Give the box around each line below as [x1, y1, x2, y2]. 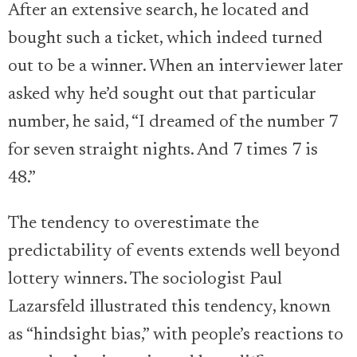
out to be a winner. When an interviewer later [8, 57, 343, 76]
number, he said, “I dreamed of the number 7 [8, 113, 338, 131]
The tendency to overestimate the [8, 214, 259, 233]
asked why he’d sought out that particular [8, 85, 316, 104]
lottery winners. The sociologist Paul [8, 270, 282, 288]
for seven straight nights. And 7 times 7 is [8, 141, 318, 159]
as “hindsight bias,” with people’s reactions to [8, 326, 343, 344]
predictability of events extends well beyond [8, 242, 340, 261]
